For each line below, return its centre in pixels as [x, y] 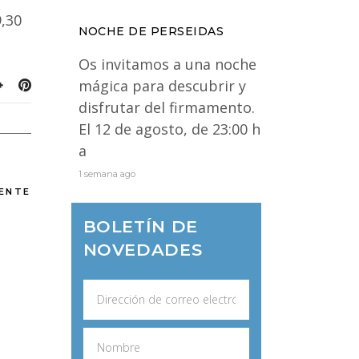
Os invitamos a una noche [167, 64]
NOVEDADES [143, 249]
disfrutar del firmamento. [166, 107]
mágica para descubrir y [162, 85]
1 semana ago [107, 173]
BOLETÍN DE [140, 226]
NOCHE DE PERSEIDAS [151, 31]
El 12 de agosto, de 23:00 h [169, 129]
